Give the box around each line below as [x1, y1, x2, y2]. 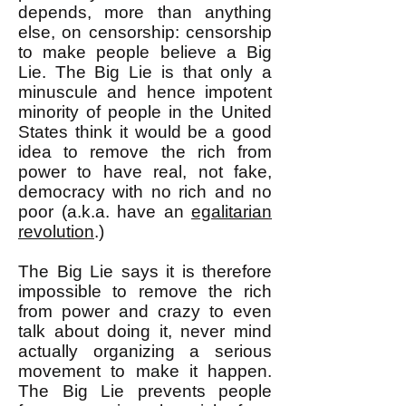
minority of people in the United [18, 102, 272, 121]
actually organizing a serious [18, 342, 272, 361]
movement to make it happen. [18, 362, 272, 381]
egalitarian [191, 202, 272, 221]
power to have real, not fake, [18, 162, 272, 181]
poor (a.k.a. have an [18, 202, 191, 221]
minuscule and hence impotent [18, 82, 272, 101]
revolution [18, 222, 94, 241]
